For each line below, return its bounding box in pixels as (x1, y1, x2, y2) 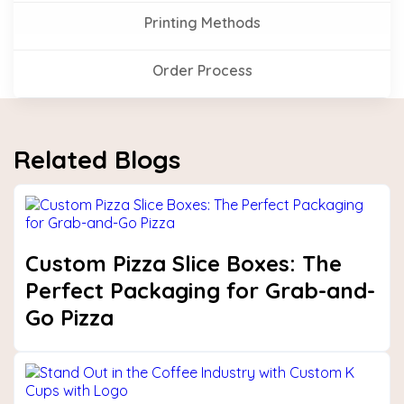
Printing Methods (143, 14, 261, 32)
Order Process (151, 61, 252, 79)
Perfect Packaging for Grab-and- (25, 277, 375, 304)
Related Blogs (14, 143, 180, 175)
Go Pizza (25, 304, 114, 331)
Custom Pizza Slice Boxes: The (25, 250, 342, 277)
